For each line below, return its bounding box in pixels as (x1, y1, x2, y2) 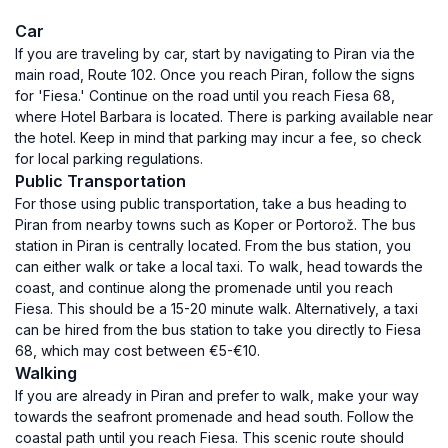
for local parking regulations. (15, 150, 203, 167)
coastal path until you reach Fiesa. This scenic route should (15, 429, 404, 446)
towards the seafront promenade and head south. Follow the (15, 408, 414, 425)
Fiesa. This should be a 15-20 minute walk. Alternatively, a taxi (15, 300, 418, 317)
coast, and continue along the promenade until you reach (15, 279, 393, 296)
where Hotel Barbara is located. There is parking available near (15, 108, 433, 125)
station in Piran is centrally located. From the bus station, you (15, 237, 411, 254)
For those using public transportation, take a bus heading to (15, 195, 407, 212)
